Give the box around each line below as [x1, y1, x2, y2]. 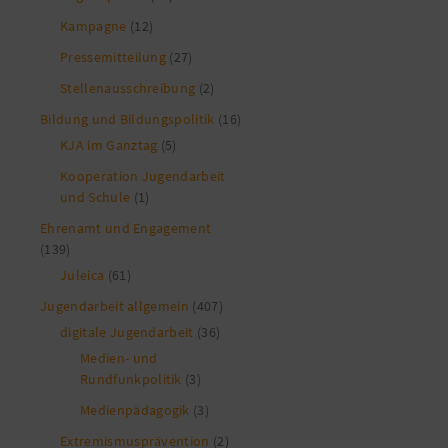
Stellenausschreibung [60, 78, 196, 97]
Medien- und [80, 348, 158, 367]
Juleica [60, 265, 105, 284]
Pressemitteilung [60, 47, 167, 66]
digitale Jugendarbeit [60, 322, 194, 341]
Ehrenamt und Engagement [40, 218, 212, 237]
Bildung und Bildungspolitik [40, 109, 215, 128]
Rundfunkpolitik [80, 369, 182, 388]
